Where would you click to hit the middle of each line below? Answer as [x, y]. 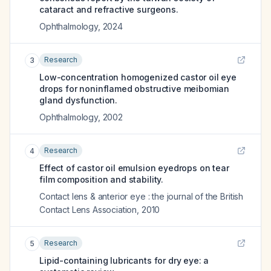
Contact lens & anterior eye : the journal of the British [142, 196]
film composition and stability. [102, 179]
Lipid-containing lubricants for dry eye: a [124, 260]
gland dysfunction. [79, 100]
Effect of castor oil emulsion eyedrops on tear [134, 168]
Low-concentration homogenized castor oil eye [138, 77]
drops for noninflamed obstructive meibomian [135, 89]
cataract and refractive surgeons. [109, 9]
